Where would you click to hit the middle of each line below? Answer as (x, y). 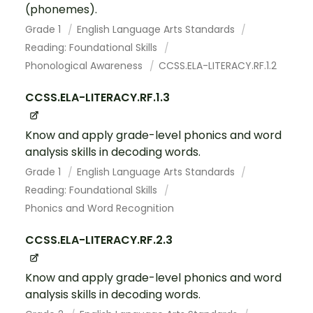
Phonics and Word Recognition (100, 208)
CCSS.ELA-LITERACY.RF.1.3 (97, 97)
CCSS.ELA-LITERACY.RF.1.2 (217, 65)
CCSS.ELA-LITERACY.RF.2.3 (99, 240)
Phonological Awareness (85, 65)
